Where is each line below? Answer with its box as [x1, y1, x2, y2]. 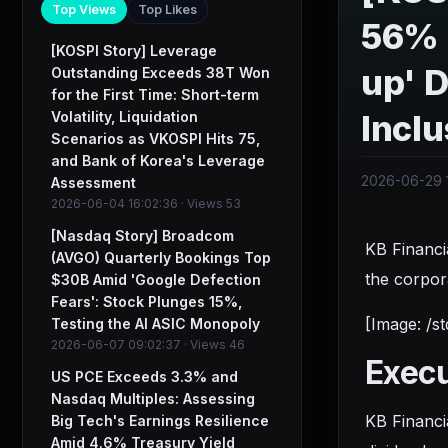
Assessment [51, 174, 136, 191]
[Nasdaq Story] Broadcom [51, 227, 234, 244]
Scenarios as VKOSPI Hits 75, [51, 130, 260, 147]
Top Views [52, 2, 116, 17]
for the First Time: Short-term [51, 86, 259, 103]
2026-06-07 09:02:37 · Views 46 [51, 337, 245, 352]
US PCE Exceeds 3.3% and [51, 368, 238, 385]
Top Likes [138, 2, 197, 17]
